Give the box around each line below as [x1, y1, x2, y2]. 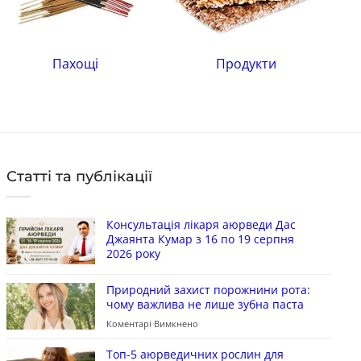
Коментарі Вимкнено [106, 317, 198, 330]
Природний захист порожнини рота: [106, 281, 310, 297]
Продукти [215, 55, 276, 73]
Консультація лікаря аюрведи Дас [106, 216, 296, 232]
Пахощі [52, 55, 98, 73]
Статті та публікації [6, 168, 152, 186]
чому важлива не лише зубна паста [106, 296, 304, 312]
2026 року [106, 245, 160, 261]
